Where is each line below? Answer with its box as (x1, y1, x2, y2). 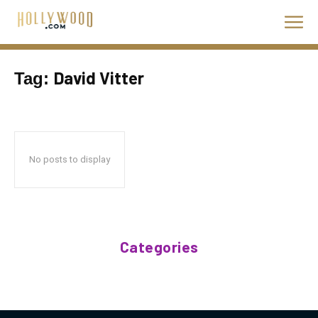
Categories (119, 238, 199, 256)
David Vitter (54, 67, 144, 88)
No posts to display (29, 154, 110, 165)
